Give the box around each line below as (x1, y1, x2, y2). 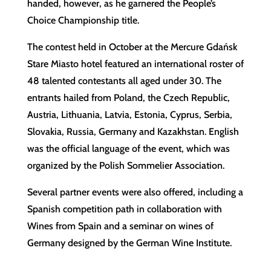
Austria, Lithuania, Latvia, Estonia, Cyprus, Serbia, (27, 109, 232, 121)
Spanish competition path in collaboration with (27, 203, 222, 215)
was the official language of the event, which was (27, 143, 230, 155)
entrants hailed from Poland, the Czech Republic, (27, 92, 230, 104)
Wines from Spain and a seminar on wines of (27, 220, 214, 232)
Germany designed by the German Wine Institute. (27, 237, 232, 249)
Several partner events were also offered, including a (27, 186, 243, 198)
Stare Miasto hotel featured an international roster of (27, 58, 244, 70)
